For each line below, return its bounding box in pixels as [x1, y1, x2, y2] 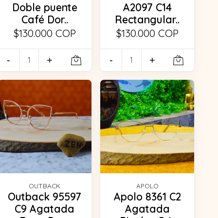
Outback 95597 [8, 190, 82, 203]
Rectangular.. [115, 13, 180, 26]
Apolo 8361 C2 [113, 190, 181, 203]
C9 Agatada [15, 202, 75, 216]
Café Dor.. [21, 13, 68, 26]
